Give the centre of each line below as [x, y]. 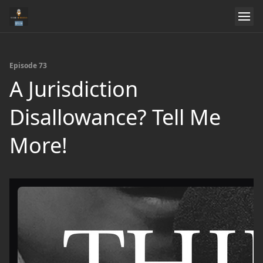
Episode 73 [28, 65]
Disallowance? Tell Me [115, 117]
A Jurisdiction [74, 89]
